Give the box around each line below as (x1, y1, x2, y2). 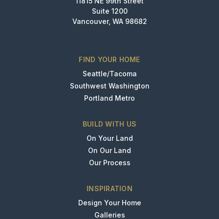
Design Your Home (78, 198, 141, 207)
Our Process (88, 158, 131, 167)
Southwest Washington (69, 82, 150, 90)
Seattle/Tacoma (82, 69, 137, 78)
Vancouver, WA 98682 (72, 17, 147, 26)
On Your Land (86, 134, 133, 143)
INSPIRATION (87, 184, 132, 193)
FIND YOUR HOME (79, 55, 140, 64)
